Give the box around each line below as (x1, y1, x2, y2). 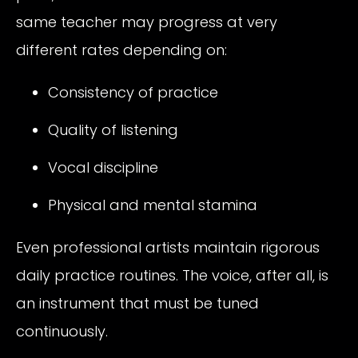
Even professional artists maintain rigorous (16, 237, 320, 258)
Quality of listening (48, 119, 178, 140)
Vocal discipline (48, 157, 158, 177)
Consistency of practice (48, 82, 218, 102)
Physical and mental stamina (48, 195, 257, 216)
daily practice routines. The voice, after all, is (16, 265, 328, 286)
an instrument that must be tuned (16, 293, 259, 314)
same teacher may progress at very (16, 11, 277, 32)
